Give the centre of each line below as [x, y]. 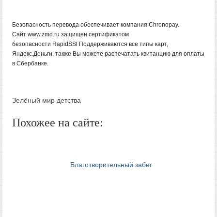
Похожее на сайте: [58, 123]
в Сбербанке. [30, 63]
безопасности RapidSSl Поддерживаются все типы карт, [90, 44]
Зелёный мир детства [46, 100]
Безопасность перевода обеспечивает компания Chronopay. [96, 25]
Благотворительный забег [111, 164]
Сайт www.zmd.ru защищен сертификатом [70, 34]
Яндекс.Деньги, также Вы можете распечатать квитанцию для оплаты [108, 54]
